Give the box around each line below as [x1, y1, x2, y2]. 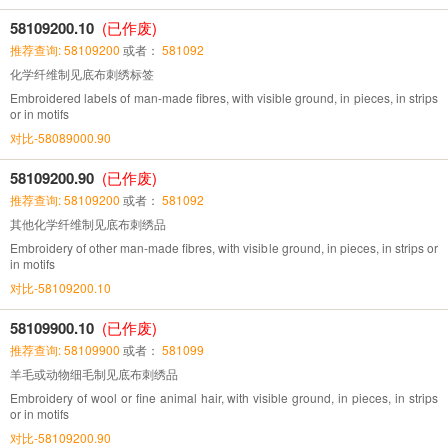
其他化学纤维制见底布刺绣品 [10, 214, 166, 232]
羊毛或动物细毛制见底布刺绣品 [10, 364, 178, 382]
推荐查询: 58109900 [10, 340, 120, 358]
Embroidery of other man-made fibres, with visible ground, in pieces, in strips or [10, 238, 438, 256]
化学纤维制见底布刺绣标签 [10, 64, 154, 82]
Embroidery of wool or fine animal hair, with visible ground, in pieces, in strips [10, 388, 438, 406]
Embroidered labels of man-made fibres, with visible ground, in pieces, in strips [10, 88, 438, 106]
